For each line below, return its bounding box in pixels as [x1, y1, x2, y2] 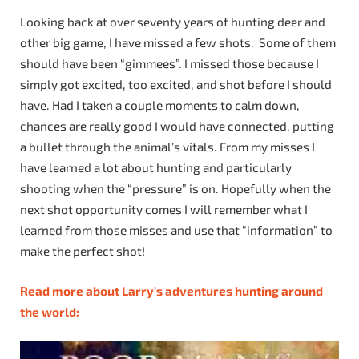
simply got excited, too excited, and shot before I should [20, 76, 332, 91]
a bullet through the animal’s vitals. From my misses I [20, 139, 315, 154]
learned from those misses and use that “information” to [20, 222, 333, 237]
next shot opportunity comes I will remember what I [20, 201, 308, 216]
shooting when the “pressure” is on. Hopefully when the [20, 180, 331, 196]
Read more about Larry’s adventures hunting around [20, 283, 323, 298]
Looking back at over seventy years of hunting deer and [20, 14, 325, 29]
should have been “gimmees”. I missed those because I [20, 55, 319, 71]
